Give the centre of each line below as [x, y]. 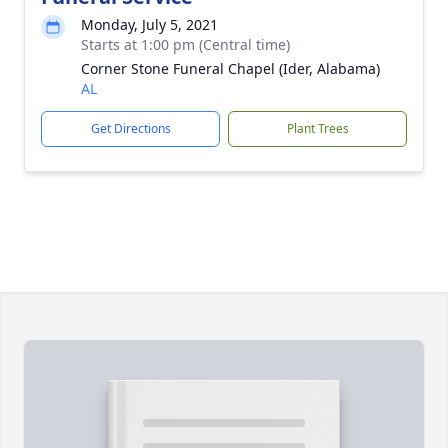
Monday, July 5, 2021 [149, 24]
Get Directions [130, 128]
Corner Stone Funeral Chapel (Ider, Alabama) [230, 68]
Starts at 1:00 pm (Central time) [185, 44]
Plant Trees [317, 128]
